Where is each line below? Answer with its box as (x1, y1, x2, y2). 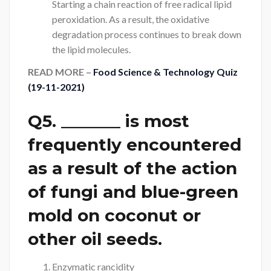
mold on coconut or (28, 205, 201, 226)
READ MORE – (28, 66, 93, 78)
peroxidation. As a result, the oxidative (52, 13, 209, 25)
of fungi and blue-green (28, 181, 238, 203)
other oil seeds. (28, 229, 162, 250)
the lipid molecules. (52, 43, 131, 55)
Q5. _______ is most (28, 111, 189, 132)
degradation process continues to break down (52, 28, 241, 40)
